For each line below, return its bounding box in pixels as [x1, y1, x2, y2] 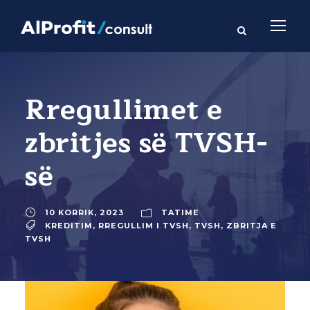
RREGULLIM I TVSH [98, 221, 189, 231]
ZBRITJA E [226, 221, 277, 231]
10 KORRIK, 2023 [45, 208, 124, 217]
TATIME [161, 208, 199, 217]
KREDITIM [45, 221, 93, 231]
